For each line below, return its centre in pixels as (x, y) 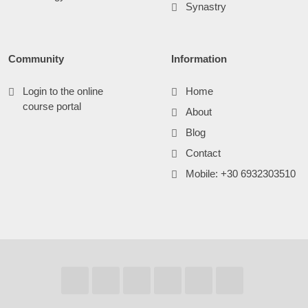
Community (36, 59)
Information (199, 59)
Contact (203, 153)
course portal (52, 106)
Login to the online (63, 91)
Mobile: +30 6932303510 (241, 174)
